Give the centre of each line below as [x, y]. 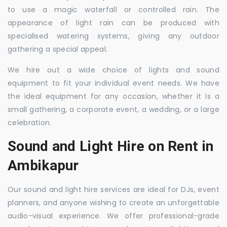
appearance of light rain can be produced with [113, 23]
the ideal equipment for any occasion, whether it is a [113, 96]
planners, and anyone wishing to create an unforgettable [113, 203]
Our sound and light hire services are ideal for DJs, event [113, 190]
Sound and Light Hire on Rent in [111, 146]
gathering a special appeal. [58, 49]
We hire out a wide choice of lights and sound [113, 70]
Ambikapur [43, 165]
